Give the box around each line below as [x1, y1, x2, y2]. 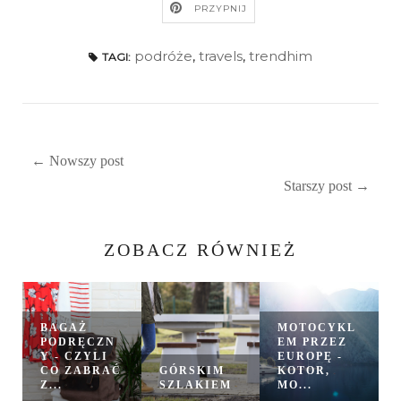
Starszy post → [284, 177, 370, 193]
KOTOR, [277, 363, 331, 377]
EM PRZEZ [277, 335, 348, 348]
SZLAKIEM [158, 378, 232, 391]
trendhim [249, 47, 312, 64]
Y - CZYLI [40, 349, 108, 363]
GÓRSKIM [158, 363, 225, 377]
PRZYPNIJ [194, 3, 248, 15]
